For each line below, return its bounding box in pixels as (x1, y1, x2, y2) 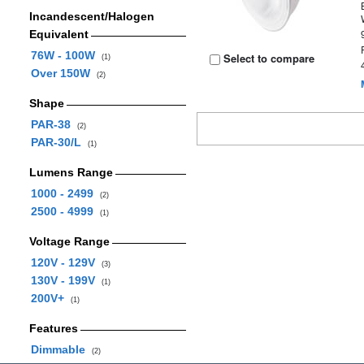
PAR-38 (30, 118, 77, 131)
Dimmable (30, 343, 92, 356)
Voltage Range (28, 235, 110, 248)
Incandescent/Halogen (28, 10, 154, 23)
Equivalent (28, 28, 89, 41)
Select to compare (220, 50, 315, 66)
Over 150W (30, 67, 97, 80)
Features (28, 322, 78, 335)
